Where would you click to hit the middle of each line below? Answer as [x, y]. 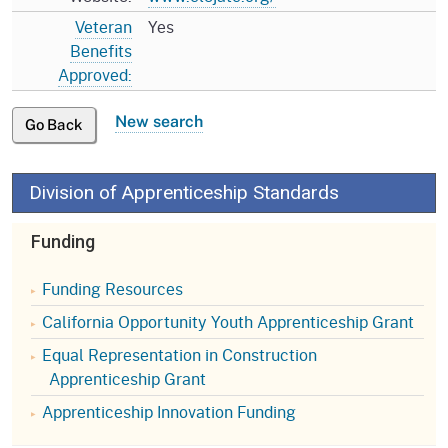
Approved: [95, 74]
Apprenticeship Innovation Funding [169, 411]
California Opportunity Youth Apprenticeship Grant [228, 321]
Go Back [54, 124]
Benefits [101, 50]
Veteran [103, 26]
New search [159, 121]
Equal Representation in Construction [179, 354]
